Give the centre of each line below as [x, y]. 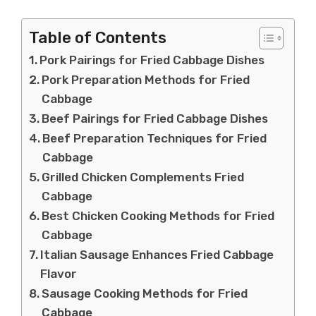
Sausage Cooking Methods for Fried [145, 293]
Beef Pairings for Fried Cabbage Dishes [155, 118]
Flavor [59, 273]
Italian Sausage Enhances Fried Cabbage [157, 254]
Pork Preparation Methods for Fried [146, 79]
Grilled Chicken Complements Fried [143, 177]
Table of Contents [98, 37]
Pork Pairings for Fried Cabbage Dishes [152, 60]
